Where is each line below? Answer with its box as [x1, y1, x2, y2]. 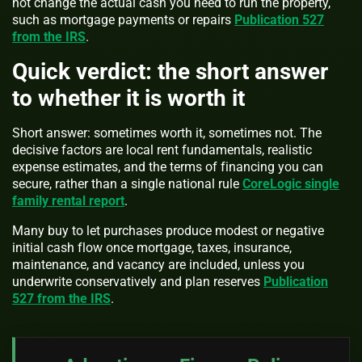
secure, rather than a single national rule [12, 176, 242, 192]
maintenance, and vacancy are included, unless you [12, 257, 305, 273]
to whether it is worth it [12, 85, 245, 112]
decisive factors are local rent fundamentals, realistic [12, 142, 312, 158]
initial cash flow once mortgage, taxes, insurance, [12, 240, 292, 256]
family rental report [12, 193, 124, 209]
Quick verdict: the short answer [12, 58, 328, 86]
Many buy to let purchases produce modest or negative [12, 223, 324, 239]
